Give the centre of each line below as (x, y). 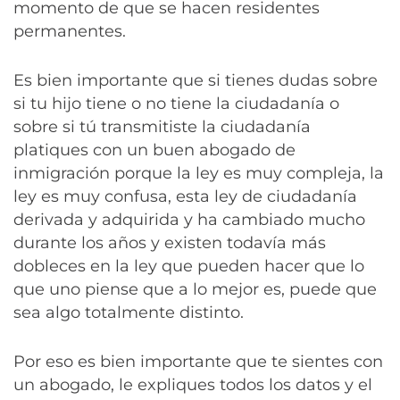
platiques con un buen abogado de (154, 150)
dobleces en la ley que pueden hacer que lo (189, 267)
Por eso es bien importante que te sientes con (198, 362)
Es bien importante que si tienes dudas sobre (196, 81)
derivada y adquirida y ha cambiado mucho (189, 220)
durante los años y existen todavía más (170, 243)
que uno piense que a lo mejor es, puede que (195, 290)
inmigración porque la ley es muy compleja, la (199, 174)
